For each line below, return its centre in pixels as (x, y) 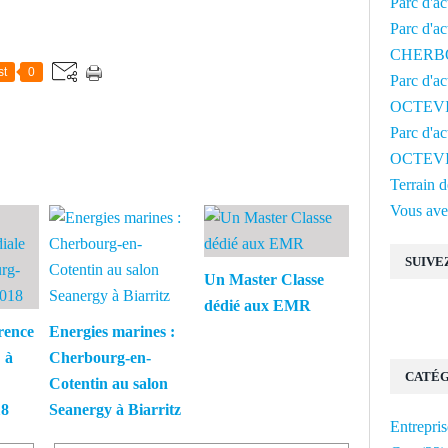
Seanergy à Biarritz (115, 410)
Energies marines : (112, 332)
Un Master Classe (264, 280)
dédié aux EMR (257, 306)
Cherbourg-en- (100, 358)
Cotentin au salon (108, 384)
